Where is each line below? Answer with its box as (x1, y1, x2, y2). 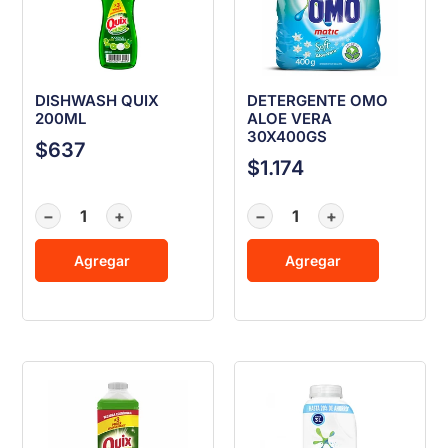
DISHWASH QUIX (35, 90, 160, 110)
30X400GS (247, 126, 327, 146)
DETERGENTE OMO (247, 90, 388, 110)
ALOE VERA (247, 108, 332, 128)
